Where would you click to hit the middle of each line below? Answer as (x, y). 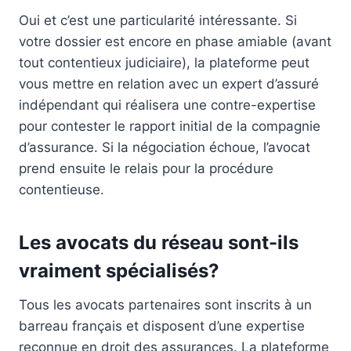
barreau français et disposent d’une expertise (162, 326)
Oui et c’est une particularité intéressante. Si (158, 20)
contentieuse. (62, 189)
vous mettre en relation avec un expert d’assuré (169, 83)
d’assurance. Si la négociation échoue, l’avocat (165, 147)
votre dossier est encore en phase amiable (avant (175, 41)
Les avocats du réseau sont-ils (159, 242)
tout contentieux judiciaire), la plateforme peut (164, 62)
